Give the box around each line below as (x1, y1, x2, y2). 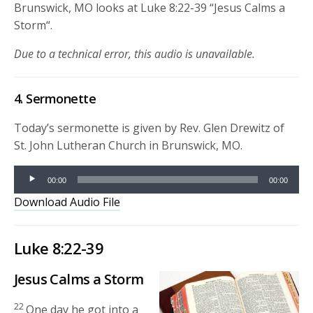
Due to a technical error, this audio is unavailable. (14, 45, 256, 61)
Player (13, 182, 46, 198)
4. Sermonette (14, 89, 96, 107)
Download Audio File (14, 194, 120, 210)
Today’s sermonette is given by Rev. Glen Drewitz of (14, 119, 285, 136)
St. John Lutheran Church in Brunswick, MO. (14, 137, 243, 153)
